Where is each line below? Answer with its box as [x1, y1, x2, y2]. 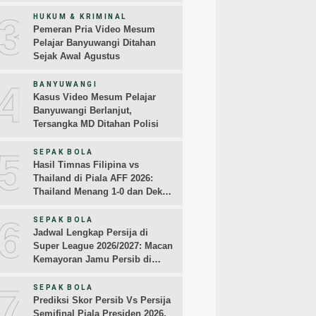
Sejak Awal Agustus [33, 51, 120, 62]
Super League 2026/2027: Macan [33, 241, 173, 252]
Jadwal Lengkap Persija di [33, 227, 148, 238]
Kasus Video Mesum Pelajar [33, 92, 156, 103]
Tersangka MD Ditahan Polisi [33, 119, 159, 130]
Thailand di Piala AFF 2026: [33, 173, 153, 184]
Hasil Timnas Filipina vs [33, 159, 139, 171]
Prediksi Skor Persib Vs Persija [33, 295, 171, 306]
